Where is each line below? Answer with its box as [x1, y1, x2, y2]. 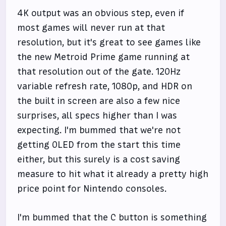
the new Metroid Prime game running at [17, 51, 190, 63]
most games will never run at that [17, 22, 165, 34]
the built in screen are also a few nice [17, 95, 181, 107]
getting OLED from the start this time [17, 139, 181, 151]
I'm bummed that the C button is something [17, 211, 207, 223]
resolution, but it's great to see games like [17, 36, 201, 48]
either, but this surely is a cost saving [17, 153, 181, 165]
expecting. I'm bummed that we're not [17, 124, 181, 136]
